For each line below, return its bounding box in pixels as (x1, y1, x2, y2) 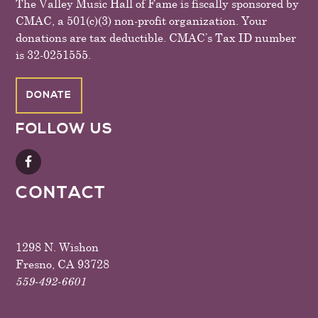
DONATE (26, 89, 72, 102)
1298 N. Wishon (16, 240, 99, 253)
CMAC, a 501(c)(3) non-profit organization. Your (16, 13, 268, 27)
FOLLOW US (16, 120, 114, 138)
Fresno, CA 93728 (16, 257, 110, 270)
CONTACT (16, 182, 106, 204)
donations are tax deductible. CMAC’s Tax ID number (16, 31, 297, 44)
